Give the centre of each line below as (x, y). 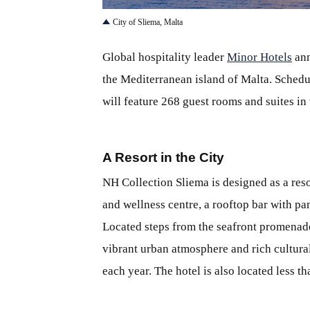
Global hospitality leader (165, 57)
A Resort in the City (163, 157)
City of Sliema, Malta (148, 22)
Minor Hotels (259, 57)
